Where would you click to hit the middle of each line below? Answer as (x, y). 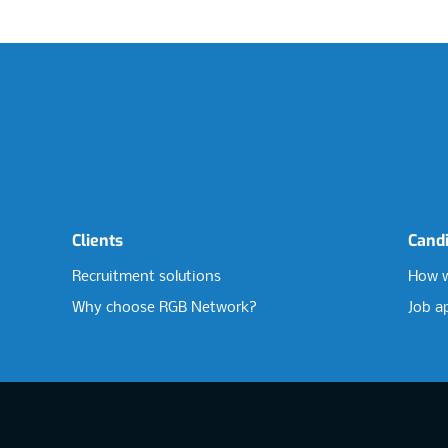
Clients (97, 240)
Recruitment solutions (146, 277)
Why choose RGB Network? (164, 308)
